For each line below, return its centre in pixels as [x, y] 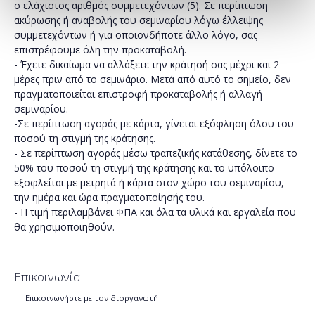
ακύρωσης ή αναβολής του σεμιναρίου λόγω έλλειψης [139, 20]
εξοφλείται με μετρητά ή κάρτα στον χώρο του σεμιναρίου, [149, 182]
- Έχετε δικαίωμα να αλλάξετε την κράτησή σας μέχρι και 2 [147, 64]
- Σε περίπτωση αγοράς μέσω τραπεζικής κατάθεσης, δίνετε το [156, 153]
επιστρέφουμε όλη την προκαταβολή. [100, 49]
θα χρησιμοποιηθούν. [64, 226]
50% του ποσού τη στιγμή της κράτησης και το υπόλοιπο [144, 167]
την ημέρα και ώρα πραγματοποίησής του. [109, 197]
